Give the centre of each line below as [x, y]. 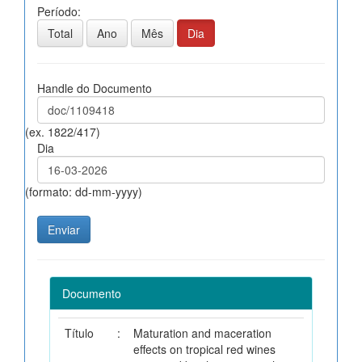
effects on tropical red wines [204, 349]
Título [79, 333]
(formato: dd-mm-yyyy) [84, 191]
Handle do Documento [95, 88]
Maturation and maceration [202, 333]
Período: [59, 11]
